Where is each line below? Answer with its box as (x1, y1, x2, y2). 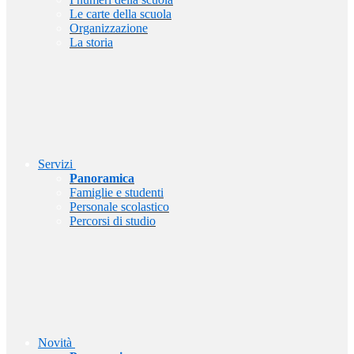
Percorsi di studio (70, 214, 156, 228)
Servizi (38, 157, 73, 171)
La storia (70, 36, 113, 50)
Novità (38, 336, 72, 350)
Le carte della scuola (70, 7, 171, 21)
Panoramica (70, 171, 134, 186)
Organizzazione (70, 21, 148, 36)
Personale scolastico (70, 200, 169, 214)
